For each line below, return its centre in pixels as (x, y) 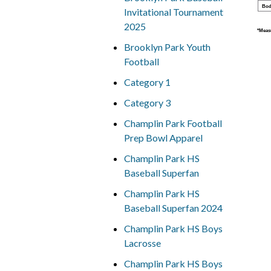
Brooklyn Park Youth (167, 47)
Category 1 (147, 82)
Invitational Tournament (173, 12)
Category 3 (147, 103)
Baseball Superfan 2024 (173, 208)
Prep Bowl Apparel (163, 138)
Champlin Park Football (173, 123)
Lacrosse (142, 243)
